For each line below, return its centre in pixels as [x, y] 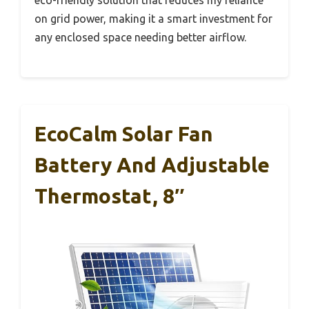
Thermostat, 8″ [109, 196]
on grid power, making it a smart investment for [153, 18]
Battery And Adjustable [152, 165]
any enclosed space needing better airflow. [140, 37]
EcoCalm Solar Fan [124, 133]
